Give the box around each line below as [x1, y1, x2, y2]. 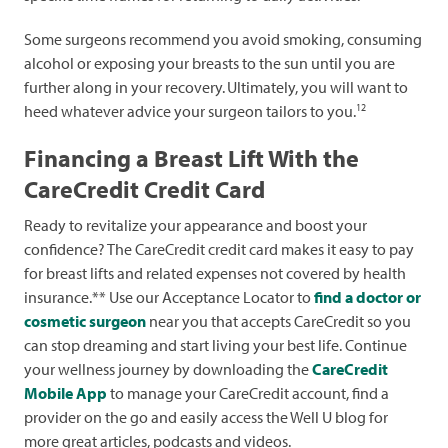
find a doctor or [314, 287, 421, 308]
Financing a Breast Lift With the [24, 143, 359, 174]
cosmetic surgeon [24, 311, 146, 332]
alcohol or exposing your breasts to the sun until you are [24, 53, 395, 74]
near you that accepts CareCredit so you [146, 311, 411, 332]
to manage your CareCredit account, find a [107, 383, 389, 404]
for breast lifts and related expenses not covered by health [24, 263, 406, 284]
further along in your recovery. [24, 77, 225, 98]
